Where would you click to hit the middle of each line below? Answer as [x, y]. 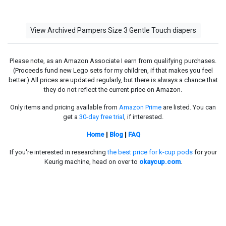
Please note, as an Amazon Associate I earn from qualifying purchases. [113, 61]
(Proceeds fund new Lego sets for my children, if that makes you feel [113, 70]
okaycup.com [160, 161]
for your [205, 152]
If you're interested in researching [58, 152]
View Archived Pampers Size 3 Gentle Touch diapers [113, 30]
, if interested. [144, 117]
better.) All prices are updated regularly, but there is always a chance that [113, 80]
